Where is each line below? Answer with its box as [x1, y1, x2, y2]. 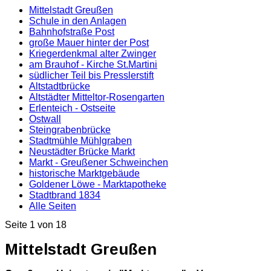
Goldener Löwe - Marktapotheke [29, 179, 166, 190]
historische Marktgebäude [29, 168, 140, 179]
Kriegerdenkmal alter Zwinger [29, 48, 156, 59]
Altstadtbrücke [29, 81, 90, 92]
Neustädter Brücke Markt [29, 146, 135, 157]
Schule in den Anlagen [29, 16, 126, 27]
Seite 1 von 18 [5, 220, 67, 230]
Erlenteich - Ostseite [29, 103, 116, 114]
